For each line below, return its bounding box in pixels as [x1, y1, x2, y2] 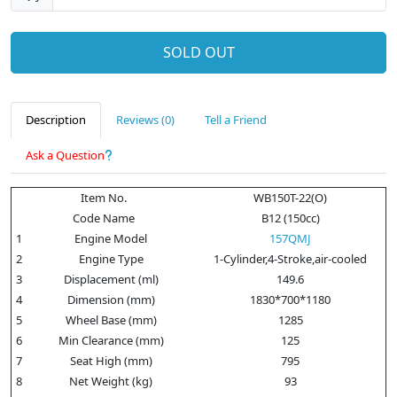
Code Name [72, 209, 135, 226]
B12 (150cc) [261, 209, 320, 226]
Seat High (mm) [69, 352, 152, 369]
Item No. [80, 189, 127, 206]
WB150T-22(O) [253, 189, 327, 206]
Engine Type [78, 250, 144, 267]
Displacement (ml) [63, 270, 159, 287]
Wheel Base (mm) [65, 311, 157, 328]
